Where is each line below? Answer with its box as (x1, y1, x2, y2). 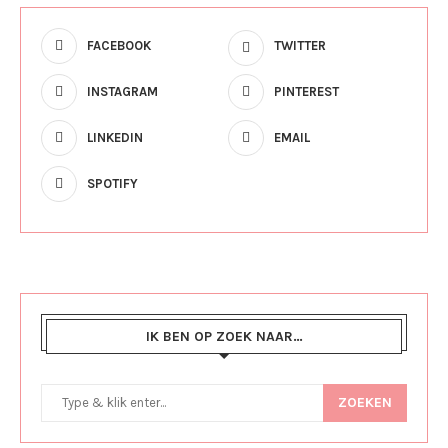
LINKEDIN (87, 130, 143, 145)
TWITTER (273, 38, 326, 53)
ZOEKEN (338, 394, 392, 411)
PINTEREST (273, 84, 339, 99)
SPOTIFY (87, 176, 138, 191)
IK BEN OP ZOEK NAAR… (145, 328, 303, 345)
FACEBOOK (87, 38, 151, 53)
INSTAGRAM (87, 84, 158, 99)
